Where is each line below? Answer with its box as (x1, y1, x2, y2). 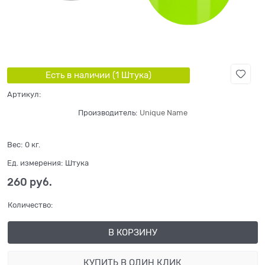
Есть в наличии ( (45, 70, 115, 80)
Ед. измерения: (7, 159, 63, 168)
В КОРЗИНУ (108, 228, 157, 238)
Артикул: (7, 89, 41, 99)
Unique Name (139, 108, 188, 117)
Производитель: (77, 108, 137, 117)
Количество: (7, 201, 53, 210)
